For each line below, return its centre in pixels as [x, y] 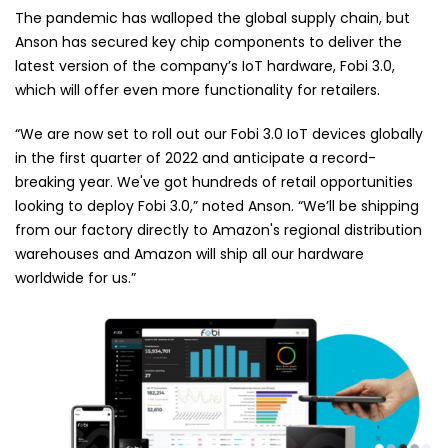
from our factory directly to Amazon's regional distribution [218, 230]
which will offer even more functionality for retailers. [197, 90]
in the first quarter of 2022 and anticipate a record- [195, 158]
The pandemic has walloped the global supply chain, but [212, 18]
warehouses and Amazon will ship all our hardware [189, 254]
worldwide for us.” [75, 278]
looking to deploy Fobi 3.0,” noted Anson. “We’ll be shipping [217, 206]
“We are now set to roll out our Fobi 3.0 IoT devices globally [219, 134]
